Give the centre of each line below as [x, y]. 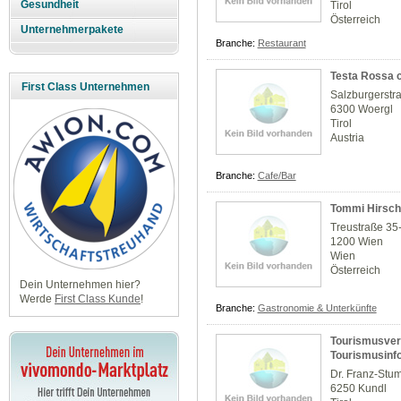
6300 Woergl [362, 110]
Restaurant [282, 43]
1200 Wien [357, 242]
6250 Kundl [359, 389]
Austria [348, 138]
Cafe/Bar [277, 176]
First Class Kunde [97, 299]
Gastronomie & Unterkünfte [317, 308]
